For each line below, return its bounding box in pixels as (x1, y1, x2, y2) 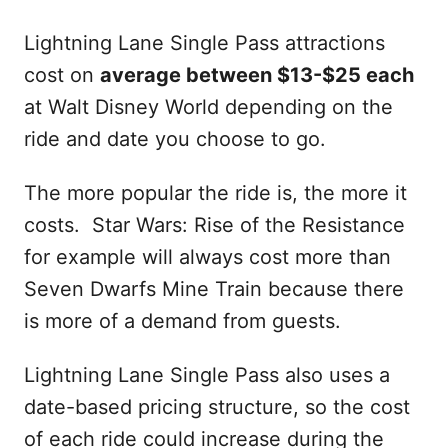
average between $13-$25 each (100, 62, 414, 87)
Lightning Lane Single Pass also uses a (24, 362, 390, 387)
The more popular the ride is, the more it (24, 180, 407, 205)
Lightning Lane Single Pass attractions (24, 30, 385, 55)
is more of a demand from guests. (24, 308, 341, 333)
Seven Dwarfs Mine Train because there (24, 276, 404, 301)
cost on (24, 62, 100, 87)
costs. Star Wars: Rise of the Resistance (24, 212, 405, 237)
